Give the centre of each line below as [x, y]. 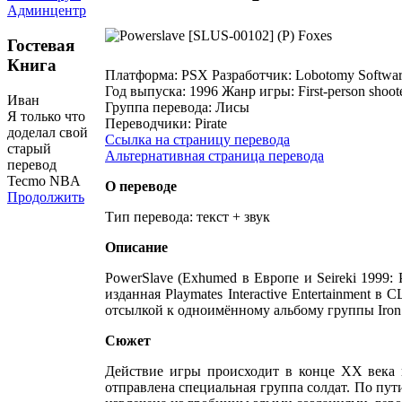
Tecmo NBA [44, 180]
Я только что [46, 116]
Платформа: [141, 75]
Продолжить [46, 197]
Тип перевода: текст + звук [188, 217]
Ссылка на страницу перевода [197, 140]
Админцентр [47, 11]
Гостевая [41, 46]
